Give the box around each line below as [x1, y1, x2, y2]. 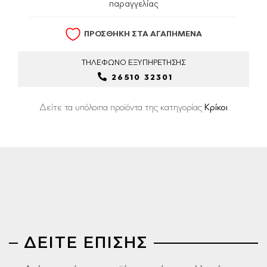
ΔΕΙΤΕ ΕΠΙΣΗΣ [24, 235, 148, 253]
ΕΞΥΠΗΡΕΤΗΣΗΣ [128, 59, 185, 67]
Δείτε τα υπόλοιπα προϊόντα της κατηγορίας [39, 104, 204, 113]
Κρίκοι [204, 104, 228, 113]
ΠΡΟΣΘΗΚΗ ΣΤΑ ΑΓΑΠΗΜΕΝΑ [84, 30, 202, 38]
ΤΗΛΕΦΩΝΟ [82, 59, 128, 67]
